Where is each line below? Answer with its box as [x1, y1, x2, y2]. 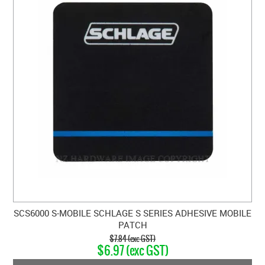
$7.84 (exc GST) [109, 232, 156, 244]
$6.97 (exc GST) [96, 241, 169, 259]
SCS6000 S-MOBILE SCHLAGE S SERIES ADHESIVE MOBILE [14, 206, 251, 219]
